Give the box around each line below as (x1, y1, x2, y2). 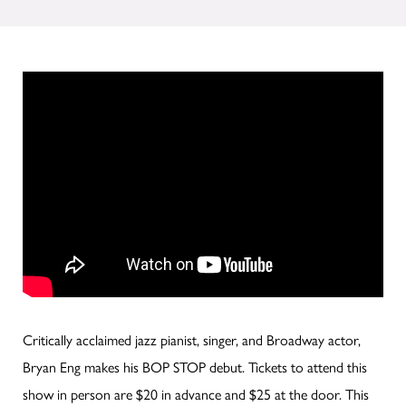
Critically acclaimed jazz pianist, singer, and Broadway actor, (23, 328, 361, 350)
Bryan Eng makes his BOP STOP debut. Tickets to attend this (23, 355, 367, 377)
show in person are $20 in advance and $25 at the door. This (23, 382, 369, 404)
